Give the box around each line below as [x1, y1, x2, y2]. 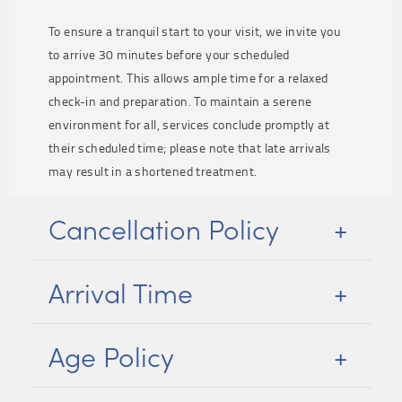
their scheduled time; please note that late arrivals [48, 139, 331, 156]
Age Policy [48, 336, 174, 374]
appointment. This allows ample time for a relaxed [48, 69, 328, 86]
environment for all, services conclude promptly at [48, 116, 329, 133]
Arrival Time [48, 273, 193, 310]
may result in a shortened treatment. [48, 162, 258, 179]
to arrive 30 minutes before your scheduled [48, 46, 290, 63]
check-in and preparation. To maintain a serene [48, 92, 312, 109]
